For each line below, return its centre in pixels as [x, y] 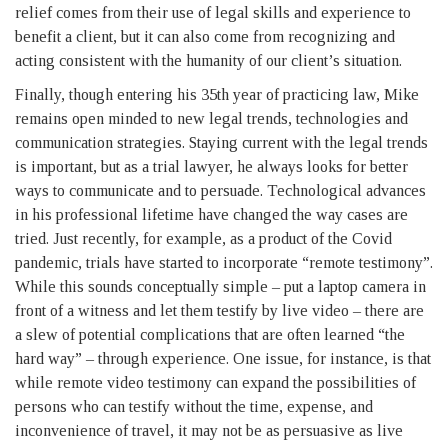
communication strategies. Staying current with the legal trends [221, 143]
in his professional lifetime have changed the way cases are [211, 215]
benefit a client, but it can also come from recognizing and [205, 37]
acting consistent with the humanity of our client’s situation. [208, 61]
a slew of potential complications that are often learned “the [210, 335]
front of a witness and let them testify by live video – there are [219, 311]
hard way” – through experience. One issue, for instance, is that [223, 359]
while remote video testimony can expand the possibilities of [215, 383]
